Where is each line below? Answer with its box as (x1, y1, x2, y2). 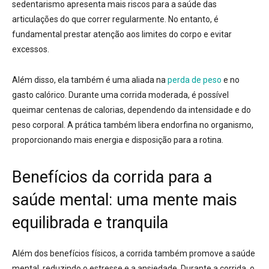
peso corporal (12, 120, 64, 130)
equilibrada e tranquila (12, 213, 168, 233)
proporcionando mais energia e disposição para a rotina (12, 135, 222, 145)
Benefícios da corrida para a (12, 168, 212, 187)
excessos (12, 44, 47, 55)
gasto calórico (12, 90, 65, 100)
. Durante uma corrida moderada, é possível (65, 90, 229, 100)
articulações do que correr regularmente (12, 14, 165, 25)
